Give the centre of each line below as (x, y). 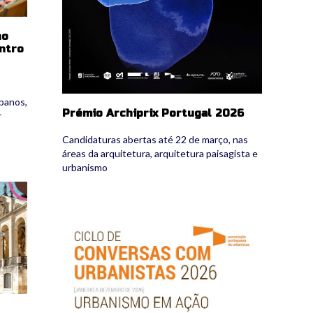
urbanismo (85, 167)
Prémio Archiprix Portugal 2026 (153, 113)
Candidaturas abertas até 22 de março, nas (155, 139)
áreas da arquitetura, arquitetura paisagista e (160, 153)
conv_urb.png (101, 225)
